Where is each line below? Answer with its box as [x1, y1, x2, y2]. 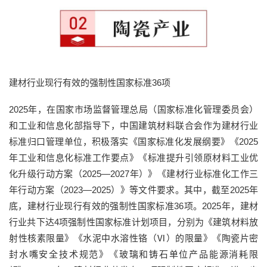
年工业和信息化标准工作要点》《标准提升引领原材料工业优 [9, 152, 258, 163]
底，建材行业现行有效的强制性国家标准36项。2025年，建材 [9, 200, 258, 211]
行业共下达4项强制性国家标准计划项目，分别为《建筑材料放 [9, 216, 258, 227]
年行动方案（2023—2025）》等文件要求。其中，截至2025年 [9, 184, 258, 195]
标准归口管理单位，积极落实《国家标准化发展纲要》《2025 [9, 136, 258, 147]
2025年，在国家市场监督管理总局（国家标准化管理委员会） [9, 104, 258, 114]
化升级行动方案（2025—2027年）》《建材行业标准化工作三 [9, 168, 258, 179]
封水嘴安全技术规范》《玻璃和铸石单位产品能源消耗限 [9, 249, 258, 259]
